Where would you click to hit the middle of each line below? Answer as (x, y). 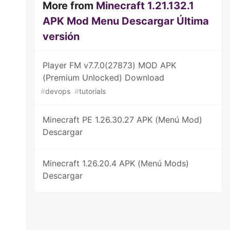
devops (58, 91)
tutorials (93, 91)
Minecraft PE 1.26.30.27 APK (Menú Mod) (123, 120)
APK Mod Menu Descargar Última (126, 21)
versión (61, 36)
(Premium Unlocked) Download (104, 78)
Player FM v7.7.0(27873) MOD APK (110, 65)
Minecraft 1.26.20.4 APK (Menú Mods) (116, 163)
